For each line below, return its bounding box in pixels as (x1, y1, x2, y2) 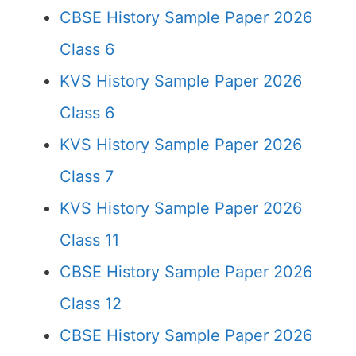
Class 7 (60, 167, 114, 186)
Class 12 (60, 294, 122, 313)
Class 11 (60, 230, 119, 250)
